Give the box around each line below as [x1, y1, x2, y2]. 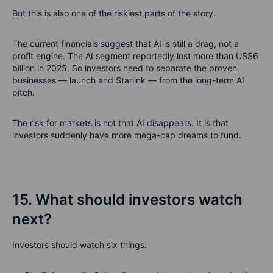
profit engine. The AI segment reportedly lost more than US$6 [12, 51, 258, 61]
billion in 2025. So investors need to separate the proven [12, 63, 237, 73]
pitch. [12, 87, 35, 97]
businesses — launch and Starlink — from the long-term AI [12, 75, 244, 85]
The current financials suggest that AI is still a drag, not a [12, 38, 239, 49]
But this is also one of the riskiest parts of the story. [12, 8, 216, 18]
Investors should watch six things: [12, 239, 147, 250]
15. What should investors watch [12, 191, 243, 208]
